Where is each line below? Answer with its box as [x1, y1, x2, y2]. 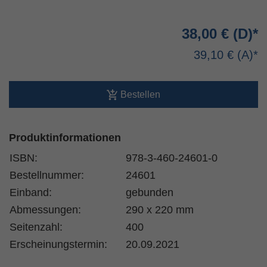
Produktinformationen [9, 132, 121, 144]
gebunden [126, 187, 173, 198]
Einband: [10, 187, 52, 198]
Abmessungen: [10, 204, 81, 216]
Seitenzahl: [10, 221, 63, 233]
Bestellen [120, 89, 160, 100]
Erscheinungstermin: [10, 238, 107, 250]
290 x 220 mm [126, 204, 194, 216]
